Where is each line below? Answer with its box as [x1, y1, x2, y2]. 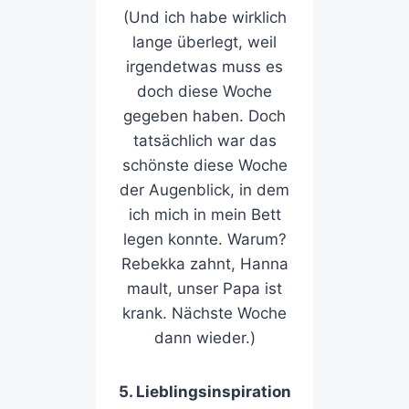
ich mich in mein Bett [128, 205, 281, 225]
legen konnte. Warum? [122, 230, 287, 249]
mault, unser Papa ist [127, 279, 282, 299]
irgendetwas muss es [126, 58, 283, 77]
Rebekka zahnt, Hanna [121, 255, 288, 274]
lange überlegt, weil [132, 33, 277, 52]
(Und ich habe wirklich [122, 8, 287, 27]
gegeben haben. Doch [123, 107, 286, 126]
